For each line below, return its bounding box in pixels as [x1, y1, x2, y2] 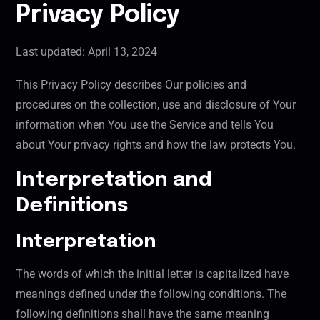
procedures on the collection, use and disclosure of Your [16, 98, 296, 112]
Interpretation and [16, 170, 212, 191]
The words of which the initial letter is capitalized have [16, 267, 289, 281]
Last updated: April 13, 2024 [16, 45, 157, 59]
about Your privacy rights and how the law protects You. [16, 138, 296, 152]
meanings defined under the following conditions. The [16, 287, 286, 301]
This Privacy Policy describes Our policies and [16, 78, 246, 92]
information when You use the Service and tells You [16, 118, 274, 132]
